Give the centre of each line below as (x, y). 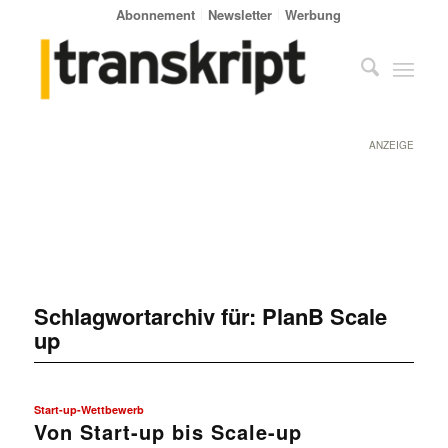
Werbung (313, 14)
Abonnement (156, 14)
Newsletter (240, 14)
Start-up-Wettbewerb (88, 409)
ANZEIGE (392, 145)
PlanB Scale (324, 315)
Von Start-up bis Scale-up (167, 431)
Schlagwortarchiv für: (147, 315)
